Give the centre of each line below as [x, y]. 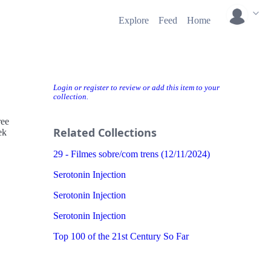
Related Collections [105, 132]
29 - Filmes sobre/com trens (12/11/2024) [132, 154]
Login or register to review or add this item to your [136, 88]
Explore [134, 20]
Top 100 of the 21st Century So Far [121, 236]
